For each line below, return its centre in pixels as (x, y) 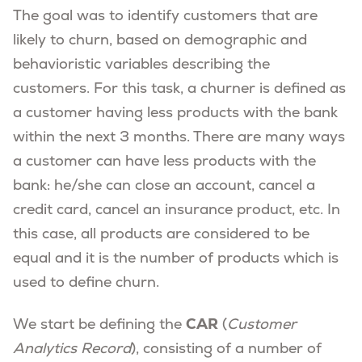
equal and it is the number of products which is (176, 259)
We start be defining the (99, 326)
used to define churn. (86, 284)
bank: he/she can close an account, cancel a (164, 187)
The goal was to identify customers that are (165, 17)
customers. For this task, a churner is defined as (179, 90)
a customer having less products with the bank (175, 114)
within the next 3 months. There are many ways (179, 138)
